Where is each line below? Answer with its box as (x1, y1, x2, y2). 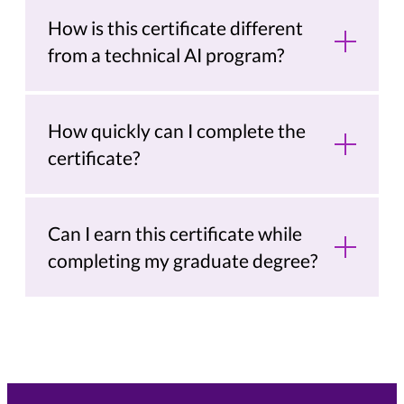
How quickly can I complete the (48, 119, 307, 142)
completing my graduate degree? (48, 249, 318, 272)
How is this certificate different (48, 16, 304, 40)
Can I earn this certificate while (48, 222, 303, 245)
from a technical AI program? (48, 43, 285, 67)
